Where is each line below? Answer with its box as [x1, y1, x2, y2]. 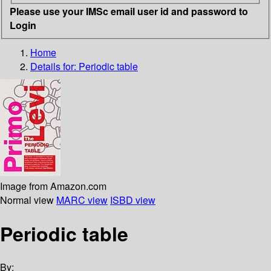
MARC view [56, 192, 108, 207]
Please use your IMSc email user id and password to [10, 4, 248, 18]
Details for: [30, 59, 79, 73]
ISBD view [110, 192, 155, 207]
